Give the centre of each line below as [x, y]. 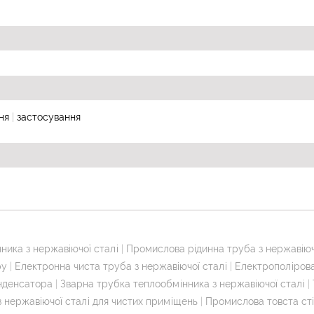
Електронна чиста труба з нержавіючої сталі [121, 266]
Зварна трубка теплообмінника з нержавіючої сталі [183, 284]
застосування [49, 117]
